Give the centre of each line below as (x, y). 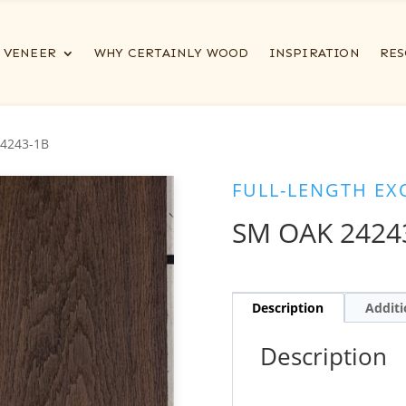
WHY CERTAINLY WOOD (171, 53)
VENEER (29, 53)
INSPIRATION (314, 53)
